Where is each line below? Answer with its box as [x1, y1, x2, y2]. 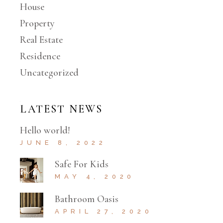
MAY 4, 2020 [55, 172, 135, 180]
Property [20, 17, 55, 29]
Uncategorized [20, 66, 79, 79]
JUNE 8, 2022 [20, 138, 107, 146]
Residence [20, 50, 61, 62]
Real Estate [20, 33, 63, 46]
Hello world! [20, 124, 71, 136]
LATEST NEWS [20, 102, 103, 115]
